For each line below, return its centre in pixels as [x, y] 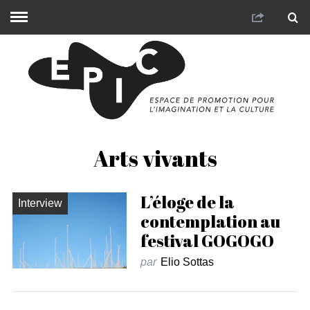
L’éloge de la [187, 202]
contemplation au [210, 221]
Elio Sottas [187, 262]
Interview [40, 203]
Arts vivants [155, 158]
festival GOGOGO [207, 240]
